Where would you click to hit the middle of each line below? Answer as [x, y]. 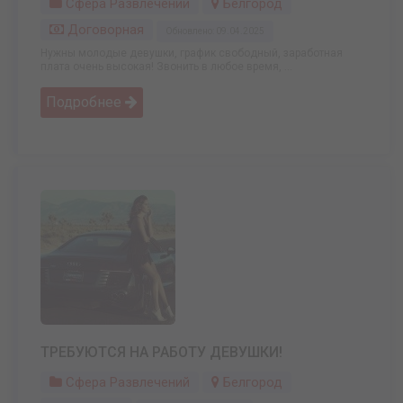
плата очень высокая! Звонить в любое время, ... [166, 67]
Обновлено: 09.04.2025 [215, 31]
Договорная [104, 30]
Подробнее [85, 103]
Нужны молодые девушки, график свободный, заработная [192, 54]
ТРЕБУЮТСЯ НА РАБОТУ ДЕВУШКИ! [161, 353]
